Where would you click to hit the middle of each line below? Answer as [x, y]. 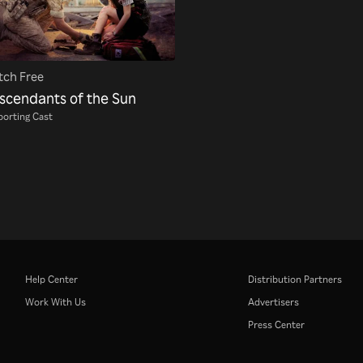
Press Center [276, 324]
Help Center [51, 278]
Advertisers [273, 301]
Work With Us [55, 301]
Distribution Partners [295, 278]
